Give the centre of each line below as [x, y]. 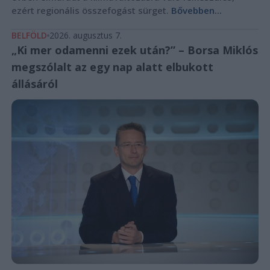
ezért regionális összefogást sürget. [91, 10]
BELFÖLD [29, 35]
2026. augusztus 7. [85, 35]
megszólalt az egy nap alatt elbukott [112, 67]
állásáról [34, 83]
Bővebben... [196, 10]
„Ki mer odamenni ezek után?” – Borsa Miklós [134, 50]
